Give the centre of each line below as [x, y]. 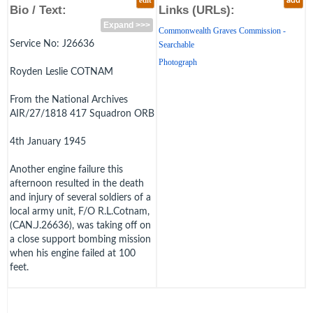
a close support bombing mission [80, 239]
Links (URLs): [197, 10]
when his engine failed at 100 [73, 253]
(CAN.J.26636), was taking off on [80, 225]
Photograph [178, 62]
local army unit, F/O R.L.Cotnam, [80, 211]
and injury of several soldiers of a [80, 197]
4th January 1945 [48, 141]
